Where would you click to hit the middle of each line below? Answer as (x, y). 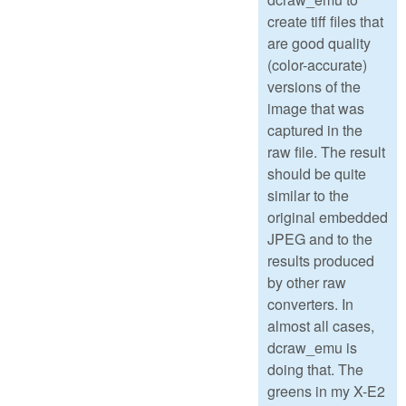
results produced (321, 260)
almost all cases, (321, 325)
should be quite (317, 173)
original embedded (328, 217)
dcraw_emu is (312, 347)
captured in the (315, 130)
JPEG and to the (320, 238)
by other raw (307, 282)
